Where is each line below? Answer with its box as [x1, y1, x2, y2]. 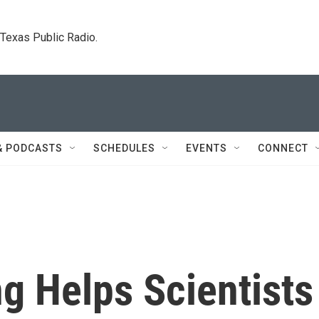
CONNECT [258, 142, 308, 154]
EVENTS [186, 142, 227, 154]
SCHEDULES [93, 142, 155, 154]
